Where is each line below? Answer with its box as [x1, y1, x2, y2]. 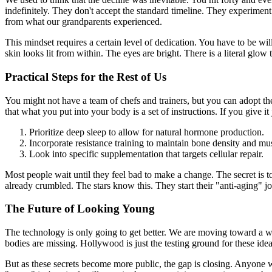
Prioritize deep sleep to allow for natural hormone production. [29, 126, 264, 137]
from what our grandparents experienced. [5, 16, 162, 27]
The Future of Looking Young [5, 202, 155, 216]
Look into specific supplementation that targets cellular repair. [29, 148, 263, 159]
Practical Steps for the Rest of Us [5, 70, 166, 83]
